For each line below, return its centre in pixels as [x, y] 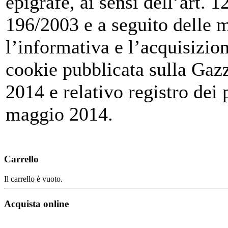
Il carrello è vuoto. [33, 179]
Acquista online [36, 204]
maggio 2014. [59, 114]
